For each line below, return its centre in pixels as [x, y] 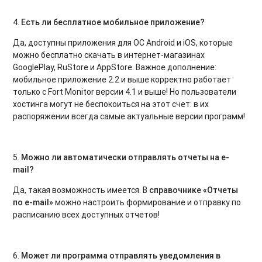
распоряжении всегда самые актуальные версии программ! [129, 116]
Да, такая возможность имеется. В [81, 190]
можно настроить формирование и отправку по [147, 202]
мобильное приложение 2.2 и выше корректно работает [122, 79]
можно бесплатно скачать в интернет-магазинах [109, 55]
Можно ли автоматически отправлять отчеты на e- [125, 157]
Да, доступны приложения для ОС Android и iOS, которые [123, 42]
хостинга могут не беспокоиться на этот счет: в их [111, 104]
